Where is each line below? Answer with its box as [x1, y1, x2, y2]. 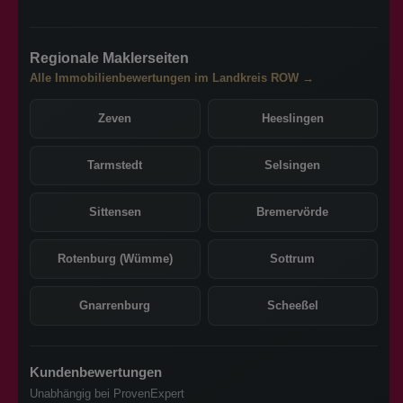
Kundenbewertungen [30, 363, 162, 380]
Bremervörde [256, 204, 329, 219]
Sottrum [270, 251, 316, 265]
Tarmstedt [87, 157, 143, 172]
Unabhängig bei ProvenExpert [30, 386, 184, 400]
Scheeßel [266, 298, 318, 312]
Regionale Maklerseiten [30, 49, 189, 66]
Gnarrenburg [79, 298, 151, 312]
